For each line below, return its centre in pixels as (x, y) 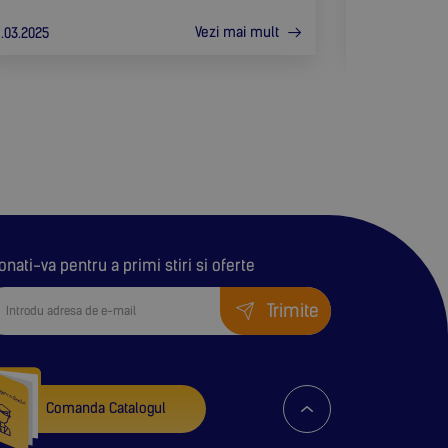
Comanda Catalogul (106, 409)
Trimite (293, 311)
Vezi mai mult (239, 32)
